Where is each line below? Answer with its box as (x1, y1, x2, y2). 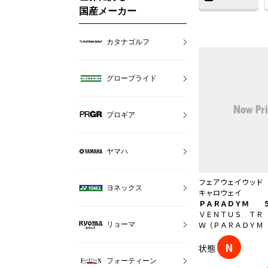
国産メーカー (79, 5, 136, 16)
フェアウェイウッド (199, 176, 263, 187)
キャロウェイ (199, 187, 242, 198)
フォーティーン (106, 256, 157, 265)
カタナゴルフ (106, 37, 150, 46)
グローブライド (106, 74, 157, 83)
